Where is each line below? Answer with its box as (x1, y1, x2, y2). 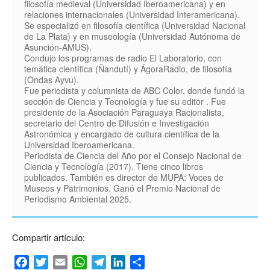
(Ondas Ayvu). (24, 74, 79, 86)
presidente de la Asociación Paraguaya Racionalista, (24, 106, 224, 119)
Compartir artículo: (12, 231, 85, 244)
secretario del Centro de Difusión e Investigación (24, 117, 209, 130)
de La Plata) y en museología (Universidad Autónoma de (24, 30, 240, 43)
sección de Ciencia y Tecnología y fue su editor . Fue (24, 95, 226, 108)
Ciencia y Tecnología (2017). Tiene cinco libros (24, 160, 203, 173)
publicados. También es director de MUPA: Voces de (24, 171, 224, 184)
